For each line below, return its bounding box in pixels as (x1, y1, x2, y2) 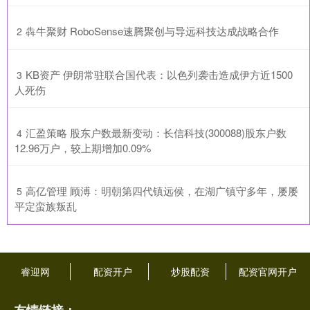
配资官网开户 (239, 264, 298, 278)
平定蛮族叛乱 (15, 199, 77, 213)
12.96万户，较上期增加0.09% (15, 140, 151, 155)
